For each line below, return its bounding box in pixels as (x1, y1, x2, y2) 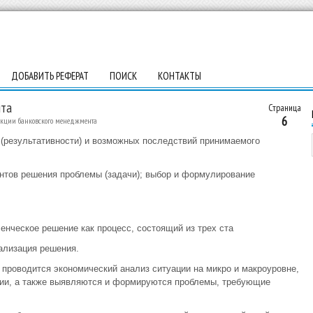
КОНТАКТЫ (157, 69, 201, 82)
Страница (268, 101, 301, 114)
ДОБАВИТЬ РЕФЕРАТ (10, 69, 89, 82)
